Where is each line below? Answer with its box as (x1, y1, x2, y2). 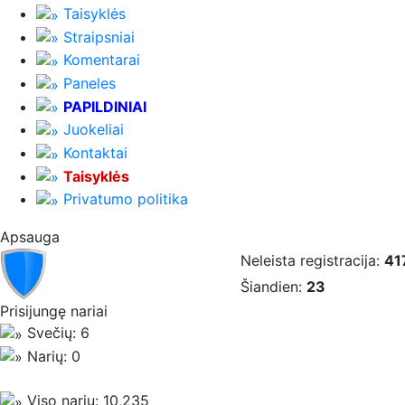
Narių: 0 (23, 346, 80, 365)
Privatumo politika (63, 190, 188, 209)
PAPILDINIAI (63, 97, 146, 116)
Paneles (63, 74, 116, 93)
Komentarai (63, 51, 140, 70)
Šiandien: (240, 277, 306, 296)
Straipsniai (63, 27, 135, 46)
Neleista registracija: (240, 250, 384, 269)
